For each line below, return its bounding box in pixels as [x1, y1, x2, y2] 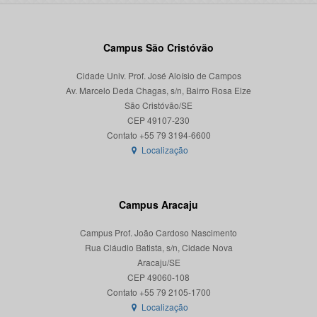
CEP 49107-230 [127, 114, 190, 127]
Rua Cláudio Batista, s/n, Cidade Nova [84, 241, 233, 254]
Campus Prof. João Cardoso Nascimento [80, 226, 237, 239]
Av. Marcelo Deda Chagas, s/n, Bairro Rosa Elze [66, 84, 251, 97]
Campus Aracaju [119, 197, 198, 212]
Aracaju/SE [137, 256, 180, 269]
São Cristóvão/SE [125, 99, 192, 112]
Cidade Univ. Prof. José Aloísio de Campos [76, 69, 241, 82]
